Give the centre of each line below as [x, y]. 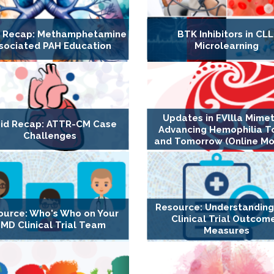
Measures [226, 231]
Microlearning [226, 46]
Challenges [50, 135]
